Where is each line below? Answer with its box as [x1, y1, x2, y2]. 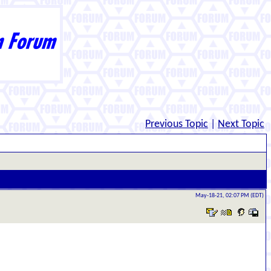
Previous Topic [145, 119, 208, 130]
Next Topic [218, 119, 264, 130]
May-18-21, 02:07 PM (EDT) [195, 192, 264, 199]
